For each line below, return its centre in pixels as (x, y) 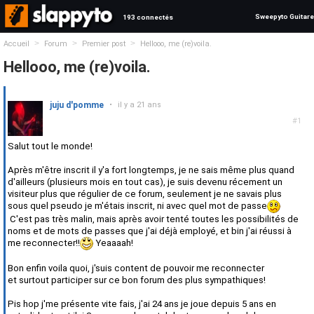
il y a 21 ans (139, 105)
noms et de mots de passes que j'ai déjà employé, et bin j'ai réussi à (150, 231)
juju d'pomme (77, 105)
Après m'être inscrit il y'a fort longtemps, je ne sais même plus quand (151, 170)
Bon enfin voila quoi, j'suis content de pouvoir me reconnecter (136, 268)
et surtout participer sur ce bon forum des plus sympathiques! (137, 280)
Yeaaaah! (113, 243)
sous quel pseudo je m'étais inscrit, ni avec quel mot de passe (137, 206)
